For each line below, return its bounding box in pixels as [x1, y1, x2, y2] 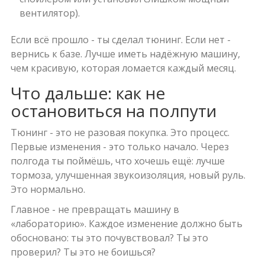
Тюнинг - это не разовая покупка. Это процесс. [10, 126, 230, 140]
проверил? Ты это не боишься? [10, 245, 156, 259]
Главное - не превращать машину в [10, 203, 179, 216]
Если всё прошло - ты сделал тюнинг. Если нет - [10, 33, 231, 47]
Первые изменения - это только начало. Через [10, 140, 229, 154]
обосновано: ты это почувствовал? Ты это [10, 231, 208, 245]
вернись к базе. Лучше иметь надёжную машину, [10, 47, 240, 61]
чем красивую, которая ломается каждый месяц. [10, 62, 236, 75]
